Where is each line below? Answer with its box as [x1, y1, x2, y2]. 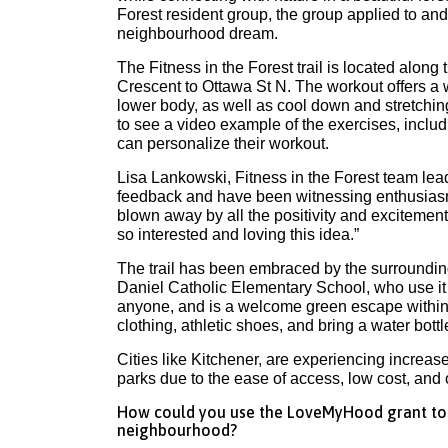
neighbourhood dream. [117, 25, 278, 42]
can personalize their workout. [117, 135, 329, 152]
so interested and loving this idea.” [117, 226, 359, 243]
